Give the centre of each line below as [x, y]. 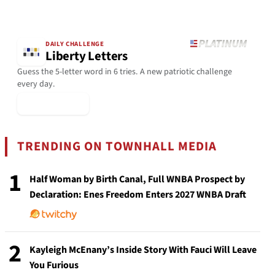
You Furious [54, 265]
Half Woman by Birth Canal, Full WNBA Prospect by [137, 179]
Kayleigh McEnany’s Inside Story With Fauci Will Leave [143, 250]
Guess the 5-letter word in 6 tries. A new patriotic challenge [125, 72]
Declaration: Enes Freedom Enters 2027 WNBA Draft [138, 194]
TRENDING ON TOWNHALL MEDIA [117, 146]
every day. [36, 84]
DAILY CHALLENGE [75, 44]
